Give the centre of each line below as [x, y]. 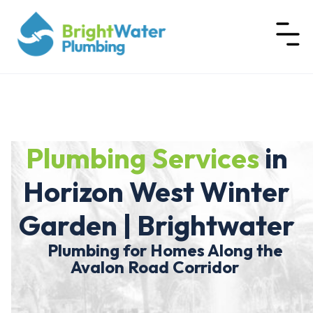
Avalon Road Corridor [156, 267]
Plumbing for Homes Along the [156, 250]
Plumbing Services [142, 158]
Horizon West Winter [156, 192]
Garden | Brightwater [156, 225]
